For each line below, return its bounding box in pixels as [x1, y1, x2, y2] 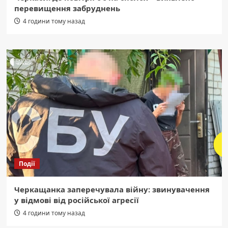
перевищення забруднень [14, 3, 120, 13]
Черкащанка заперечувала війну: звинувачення [14, 184, 210, 194]
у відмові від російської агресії [14, 194, 139, 205]
